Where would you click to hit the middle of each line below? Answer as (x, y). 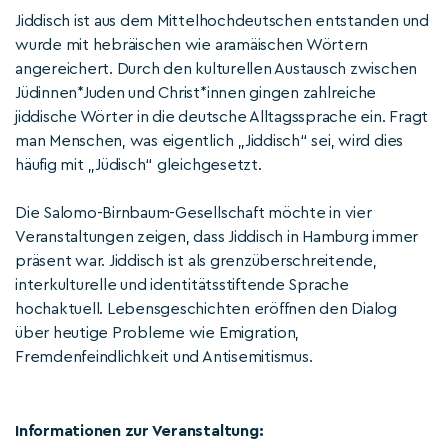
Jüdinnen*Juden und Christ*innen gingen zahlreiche (196, 93)
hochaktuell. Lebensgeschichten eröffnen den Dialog (206, 309)
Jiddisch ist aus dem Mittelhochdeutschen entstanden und (222, 21)
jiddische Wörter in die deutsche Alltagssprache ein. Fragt (222, 117)
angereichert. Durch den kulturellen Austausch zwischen (216, 69)
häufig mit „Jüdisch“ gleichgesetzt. (138, 165)
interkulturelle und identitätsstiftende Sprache (182, 285)
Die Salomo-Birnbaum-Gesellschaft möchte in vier (193, 213)
